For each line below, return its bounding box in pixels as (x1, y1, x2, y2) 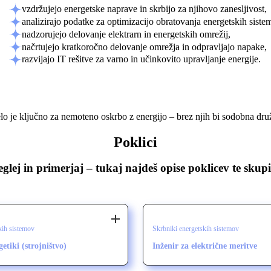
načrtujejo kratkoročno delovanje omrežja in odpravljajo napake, (21, 41, 267, 52)
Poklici (114, 134, 157, 150)
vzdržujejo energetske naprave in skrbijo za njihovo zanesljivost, (21, 4, 267, 15)
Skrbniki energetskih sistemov (152, 224, 239, 233)
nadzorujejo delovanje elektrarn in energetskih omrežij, (21, 28, 230, 39)
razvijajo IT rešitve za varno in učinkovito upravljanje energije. (21, 54, 261, 65)
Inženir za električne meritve (152, 241, 257, 251)
